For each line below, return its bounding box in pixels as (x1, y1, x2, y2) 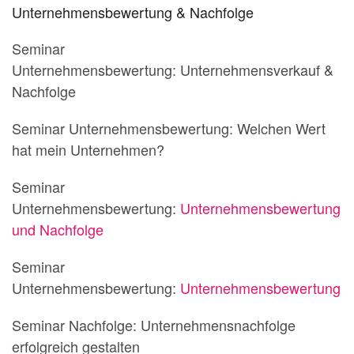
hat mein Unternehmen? (12, 139, 164, 160)
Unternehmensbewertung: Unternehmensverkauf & (12, 59, 333, 80)
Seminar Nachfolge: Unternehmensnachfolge (12, 314, 296, 335)
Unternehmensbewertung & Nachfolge (12, 2, 254, 22)
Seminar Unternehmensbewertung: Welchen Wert (12, 118, 326, 138)
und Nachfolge (12, 219, 104, 239)
